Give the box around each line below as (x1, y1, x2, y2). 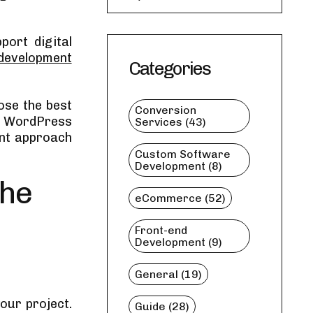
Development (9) (134, 235, 222, 249)
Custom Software (134, 147, 231, 161)
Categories (128, 58, 211, 80)
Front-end (134, 224, 187, 237)
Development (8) (134, 159, 222, 173)
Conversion (134, 103, 196, 117)
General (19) (134, 268, 202, 281)
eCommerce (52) (134, 191, 226, 205)
